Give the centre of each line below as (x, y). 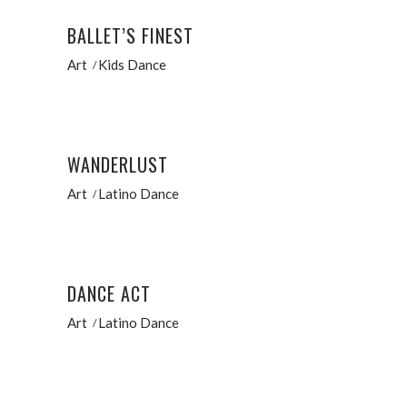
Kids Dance (132, 64)
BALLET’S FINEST (130, 35)
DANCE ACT (109, 293)
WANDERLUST (118, 164)
